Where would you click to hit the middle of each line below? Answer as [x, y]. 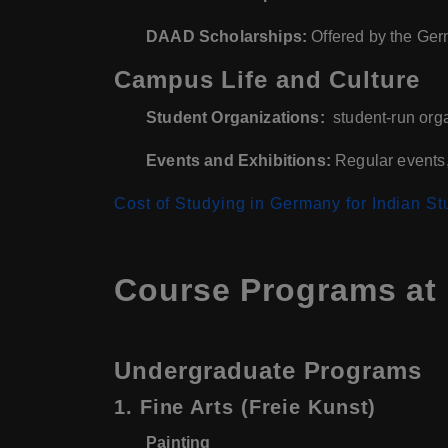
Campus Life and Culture [267, 80]
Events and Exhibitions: [238, 161]
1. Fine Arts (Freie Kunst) [245, 407]
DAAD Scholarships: [227, 37]
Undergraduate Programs [268, 371]
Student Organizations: [235, 118]
